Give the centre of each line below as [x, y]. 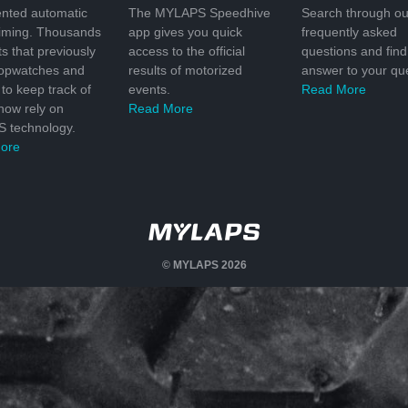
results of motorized [185, 70]
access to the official [187, 51]
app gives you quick [185, 31]
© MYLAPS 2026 [204, 265]
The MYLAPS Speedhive [199, 12]
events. [149, 89]
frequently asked [349, 31]
